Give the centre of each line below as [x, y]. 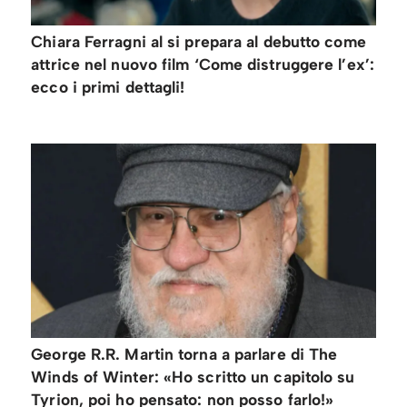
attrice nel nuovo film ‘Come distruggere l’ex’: [203, 65]
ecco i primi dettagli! [108, 87]
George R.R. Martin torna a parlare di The [184, 353]
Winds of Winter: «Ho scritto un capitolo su [193, 376]
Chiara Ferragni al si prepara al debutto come [199, 42]
